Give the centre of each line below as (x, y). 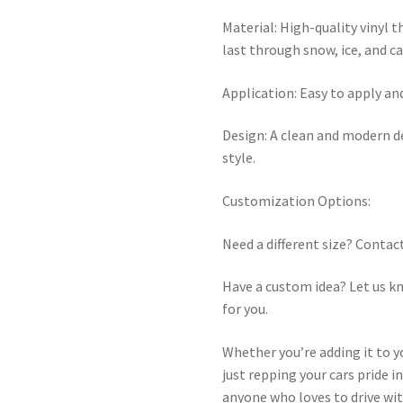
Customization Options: (297, 201)
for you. (246, 309)
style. (239, 158)
